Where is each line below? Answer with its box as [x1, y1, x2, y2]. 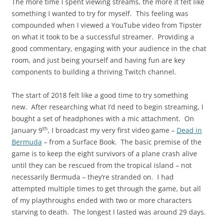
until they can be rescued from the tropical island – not [12, 161, 192, 170]
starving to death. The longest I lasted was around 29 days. [12, 207, 206, 217]
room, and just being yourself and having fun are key [12, 55, 185, 65]
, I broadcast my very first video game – [48, 126, 177, 135]
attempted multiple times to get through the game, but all [12, 184, 201, 193]
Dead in [177, 126, 202, 135]
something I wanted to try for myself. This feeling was [12, 9, 188, 18]
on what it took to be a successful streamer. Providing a [12, 32, 194, 41]
